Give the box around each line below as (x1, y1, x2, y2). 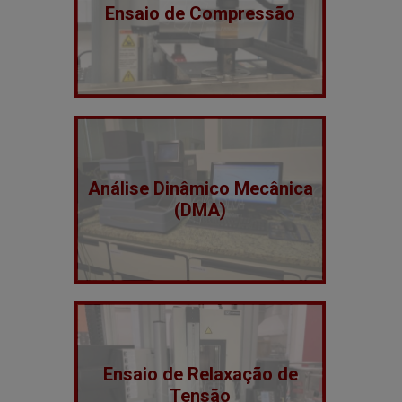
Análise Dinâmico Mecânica (87, 178, 313, 199)
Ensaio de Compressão (105, 3, 295, 24)
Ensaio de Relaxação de (102, 363, 298, 385)
